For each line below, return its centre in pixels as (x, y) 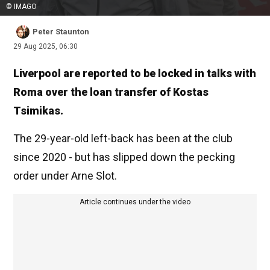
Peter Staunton (61, 32)
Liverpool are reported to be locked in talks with (135, 74)
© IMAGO (21, 7)
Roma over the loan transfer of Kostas (111, 92)
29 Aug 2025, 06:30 (46, 47)
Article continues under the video (135, 202)
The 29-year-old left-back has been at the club (123, 139)
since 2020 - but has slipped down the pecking (124, 157)
